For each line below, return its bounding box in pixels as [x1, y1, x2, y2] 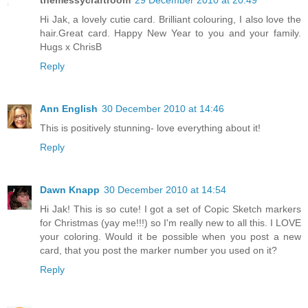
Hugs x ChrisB [40, 41, 102, 52]
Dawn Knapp [40, 184, 100, 195]
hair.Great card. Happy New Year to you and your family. [40, 27, 301, 38]
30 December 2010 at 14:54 [104, 184, 226, 195]
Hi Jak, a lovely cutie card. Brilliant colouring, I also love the [40, 13, 301, 25]
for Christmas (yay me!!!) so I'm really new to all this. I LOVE [40, 217, 301, 228]
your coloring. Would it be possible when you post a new [40, 230, 301, 242]
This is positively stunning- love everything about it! [40, 122, 261, 133]
